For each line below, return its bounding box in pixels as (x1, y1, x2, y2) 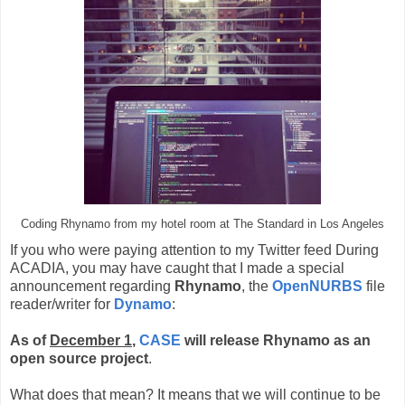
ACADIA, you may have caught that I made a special (10, 260, 344, 277)
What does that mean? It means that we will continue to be (10, 387, 381, 403)
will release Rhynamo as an (181, 333, 371, 349)
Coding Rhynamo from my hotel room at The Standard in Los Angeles (21, 217, 384, 231)
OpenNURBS (272, 278, 363, 295)
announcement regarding (10, 278, 174, 295)
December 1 (50, 333, 132, 349)
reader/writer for (10, 297, 114, 313)
